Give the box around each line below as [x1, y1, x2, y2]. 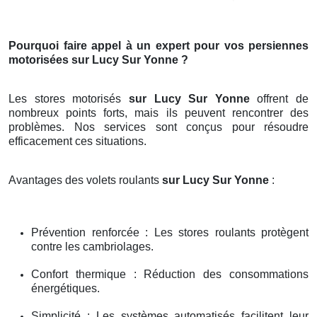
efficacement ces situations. [8, 134, 146, 147]
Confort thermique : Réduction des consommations [31, 267, 309, 280]
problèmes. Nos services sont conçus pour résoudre [8, 120, 309, 133]
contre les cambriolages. [31, 240, 154, 253]
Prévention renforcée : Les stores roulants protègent [31, 226, 309, 238]
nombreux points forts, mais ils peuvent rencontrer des [8, 106, 309, 119]
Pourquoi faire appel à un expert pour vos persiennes [8, 39, 309, 52]
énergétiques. [31, 282, 100, 294]
